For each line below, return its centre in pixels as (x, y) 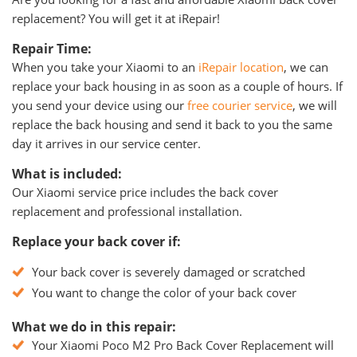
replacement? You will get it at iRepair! (116, 18)
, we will (315, 105)
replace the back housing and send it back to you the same (172, 124)
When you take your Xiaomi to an (105, 67)
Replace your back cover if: (96, 241)
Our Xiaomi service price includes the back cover (145, 192)
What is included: (67, 174)
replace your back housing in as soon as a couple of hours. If (177, 86)
